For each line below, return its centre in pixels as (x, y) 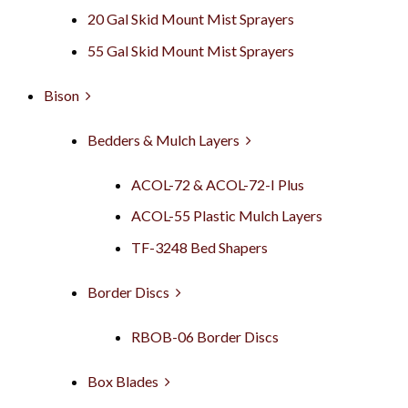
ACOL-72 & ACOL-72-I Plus (218, 184)
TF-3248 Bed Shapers (199, 247)
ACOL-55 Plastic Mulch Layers (227, 216)
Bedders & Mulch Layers (163, 139)
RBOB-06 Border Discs (205, 336)
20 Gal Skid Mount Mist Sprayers (191, 18)
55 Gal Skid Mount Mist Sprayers (191, 50)
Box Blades (123, 381)
